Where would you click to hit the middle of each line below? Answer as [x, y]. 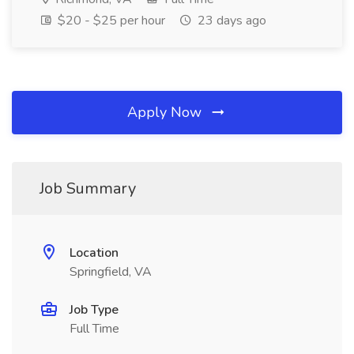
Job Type [94, 310]
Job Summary [88, 188]
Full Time [94, 329]
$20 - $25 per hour [110, 21]
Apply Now [166, 112]
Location [94, 253]
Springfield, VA [111, 272]
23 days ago [230, 21]
